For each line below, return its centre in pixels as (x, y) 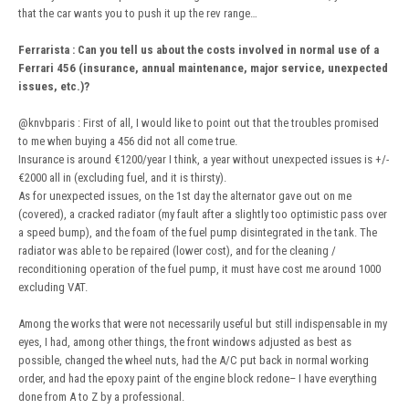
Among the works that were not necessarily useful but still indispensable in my (203, 323)
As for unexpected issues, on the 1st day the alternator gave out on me (185, 195)
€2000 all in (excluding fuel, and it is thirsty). (122, 177)
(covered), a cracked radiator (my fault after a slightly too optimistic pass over (203, 214)
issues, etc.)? (54, 86)
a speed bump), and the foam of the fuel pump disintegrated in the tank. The (198, 232)
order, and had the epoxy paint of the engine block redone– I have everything (198, 378)
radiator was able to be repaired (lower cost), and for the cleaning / (177, 250)
